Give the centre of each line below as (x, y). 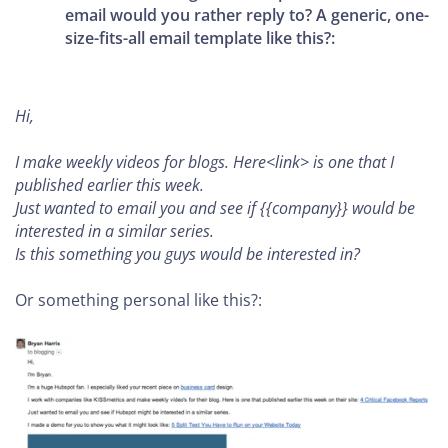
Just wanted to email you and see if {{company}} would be (215, 207)
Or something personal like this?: (138, 299)
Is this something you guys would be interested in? (187, 253)
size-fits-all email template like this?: (200, 37)
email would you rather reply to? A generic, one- (247, 14)
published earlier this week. (109, 184)
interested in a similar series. (114, 230)
